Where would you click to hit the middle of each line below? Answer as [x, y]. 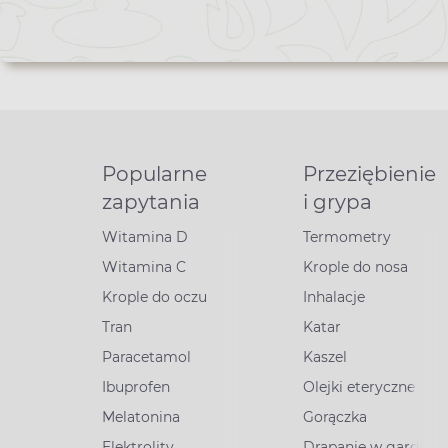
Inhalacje [333, 297]
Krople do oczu [154, 297]
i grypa [337, 202]
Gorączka [334, 417]
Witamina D [145, 237]
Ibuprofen [136, 387]
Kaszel [324, 357]
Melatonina [141, 417]
